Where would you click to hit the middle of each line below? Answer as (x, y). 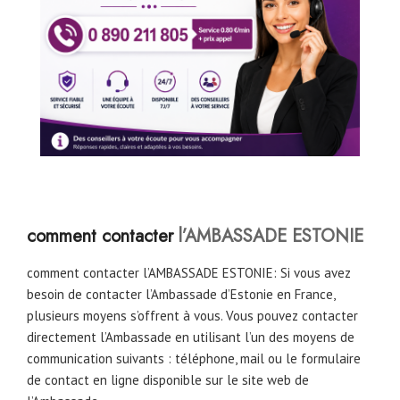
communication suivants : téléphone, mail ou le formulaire (194, 359)
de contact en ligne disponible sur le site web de (168, 380)
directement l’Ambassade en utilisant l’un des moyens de (191, 337)
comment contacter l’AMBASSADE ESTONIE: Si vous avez (189, 273)
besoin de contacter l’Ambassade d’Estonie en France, (181, 295)
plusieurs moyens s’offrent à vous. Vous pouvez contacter (192, 316)
